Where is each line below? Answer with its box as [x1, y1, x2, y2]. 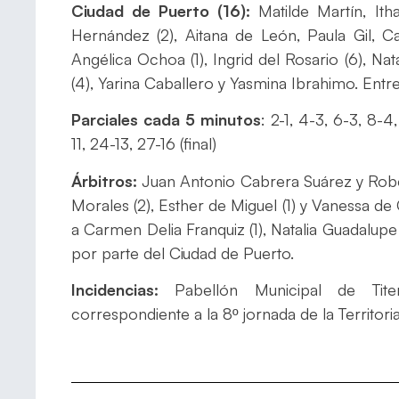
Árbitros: [71, 170, 142, 191]
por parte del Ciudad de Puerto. [71, 242, 294, 263]
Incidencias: [71, 280, 159, 300]
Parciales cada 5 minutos [71, 110, 262, 130]
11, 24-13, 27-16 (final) [71, 134, 216, 154]
